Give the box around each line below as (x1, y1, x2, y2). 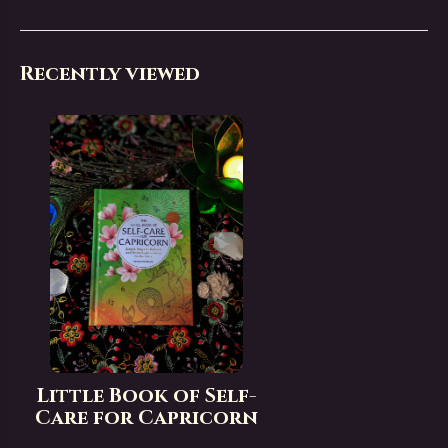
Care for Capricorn (35, 404, 259, 431)
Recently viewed (20, 60, 200, 87)
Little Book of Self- (36, 382, 257, 409)
